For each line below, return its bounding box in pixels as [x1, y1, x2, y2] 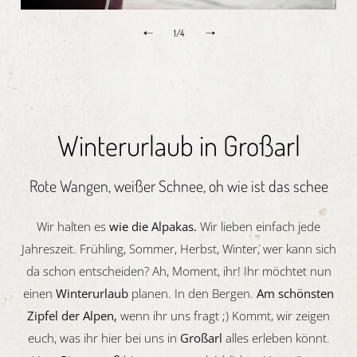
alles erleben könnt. [222, 329, 330, 346]
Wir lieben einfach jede [200, 218, 320, 234]
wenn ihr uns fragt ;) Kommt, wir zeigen [120, 307, 330, 324]
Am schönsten [257, 284, 334, 301]
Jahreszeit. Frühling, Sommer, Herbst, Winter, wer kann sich [21, 240, 336, 257]
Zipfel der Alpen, [27, 307, 120, 324]
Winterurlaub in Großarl [57, 127, 300, 163]
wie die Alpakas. [109, 218, 200, 234]
